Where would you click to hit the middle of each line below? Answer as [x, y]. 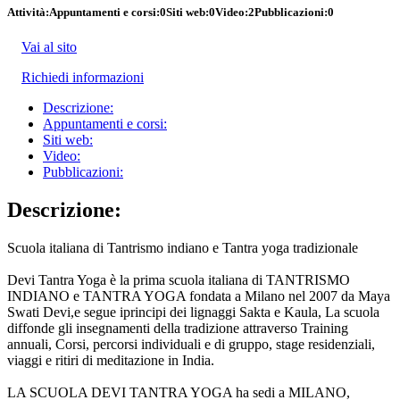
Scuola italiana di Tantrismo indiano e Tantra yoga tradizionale [183, 247]
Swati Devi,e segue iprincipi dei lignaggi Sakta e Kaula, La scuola [193, 312]
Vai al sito [49, 46]
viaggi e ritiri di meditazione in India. [111, 360]
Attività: [28, 12]
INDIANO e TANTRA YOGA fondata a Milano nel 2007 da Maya [199, 296]
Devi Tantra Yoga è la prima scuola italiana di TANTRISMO [179, 279]
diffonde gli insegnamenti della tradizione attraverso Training [178, 328]
